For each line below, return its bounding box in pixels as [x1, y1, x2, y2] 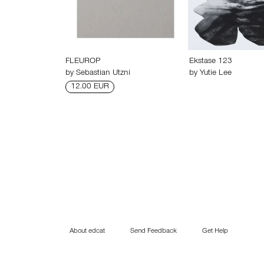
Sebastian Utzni [76, 70, 130, 78]
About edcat [70, 228, 105, 235]
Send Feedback [130, 228, 177, 235]
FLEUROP [65, 58, 100, 66]
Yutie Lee [199, 70, 232, 78]
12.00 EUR [71, 83, 109, 91]
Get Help [202, 228, 228, 235]
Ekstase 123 [189, 58, 232, 66]
